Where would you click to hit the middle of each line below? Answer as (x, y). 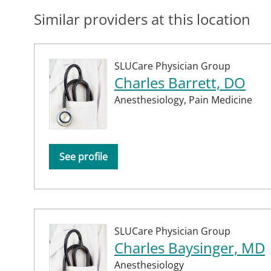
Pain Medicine (220, 100)
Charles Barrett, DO (180, 82)
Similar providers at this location (142, 19)
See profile (83, 156)
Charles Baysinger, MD (190, 247)
